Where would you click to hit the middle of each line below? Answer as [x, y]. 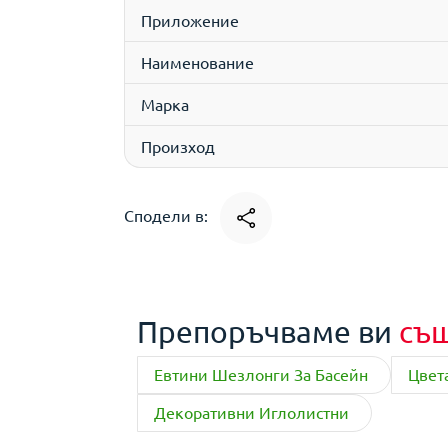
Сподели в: [168, 215]
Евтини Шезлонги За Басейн [261, 374]
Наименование [197, 62]
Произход [178, 146]
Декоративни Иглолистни [251, 412]
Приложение [190, 20]
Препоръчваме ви [268, 331]
